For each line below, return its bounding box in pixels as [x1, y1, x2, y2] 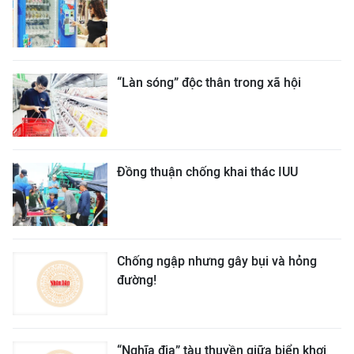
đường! [117, 273, 156, 288]
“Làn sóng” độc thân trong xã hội [117, 75, 301, 90]
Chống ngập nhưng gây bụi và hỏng [117, 254, 317, 269]
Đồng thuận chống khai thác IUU [117, 164, 298, 179]
